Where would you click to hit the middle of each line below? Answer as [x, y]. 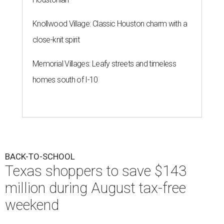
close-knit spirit [56, 40]
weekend [32, 205]
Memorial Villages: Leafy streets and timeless [104, 64]
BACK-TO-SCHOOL [40, 157]
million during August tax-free [95, 188]
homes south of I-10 [65, 80]
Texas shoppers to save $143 [96, 171]
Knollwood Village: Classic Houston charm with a [110, 24]
